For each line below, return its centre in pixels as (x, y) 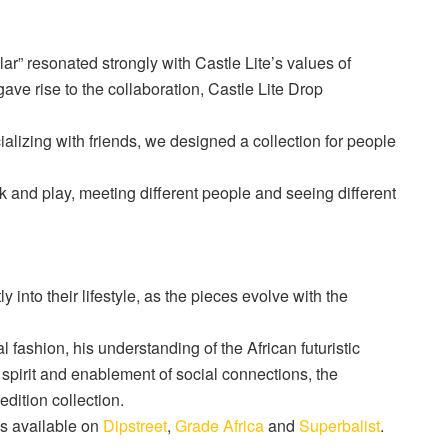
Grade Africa (219, 425)
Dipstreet (135, 425)
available (44, 425)
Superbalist (339, 425)
